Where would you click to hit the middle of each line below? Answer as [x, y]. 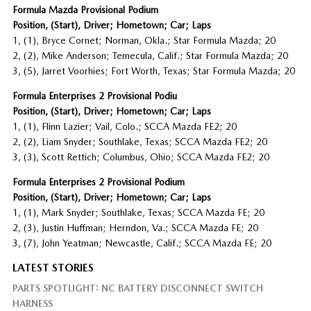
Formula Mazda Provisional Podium [85, 9]
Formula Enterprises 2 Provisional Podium [98, 182]
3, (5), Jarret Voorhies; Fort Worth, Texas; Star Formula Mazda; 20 [153, 70]
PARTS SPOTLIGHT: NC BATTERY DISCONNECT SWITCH [137, 288]
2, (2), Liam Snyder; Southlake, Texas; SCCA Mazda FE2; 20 [140, 141]
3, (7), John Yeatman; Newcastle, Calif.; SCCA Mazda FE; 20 [142, 243]
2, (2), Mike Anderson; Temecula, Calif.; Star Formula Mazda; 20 [150, 55]
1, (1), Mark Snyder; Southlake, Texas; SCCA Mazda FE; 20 [138, 212]
